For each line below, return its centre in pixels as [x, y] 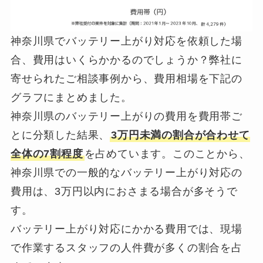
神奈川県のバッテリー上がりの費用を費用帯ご [126, 117]
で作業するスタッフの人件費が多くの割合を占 [126, 248]
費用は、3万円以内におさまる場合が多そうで [124, 192]
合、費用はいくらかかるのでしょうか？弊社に [126, 60]
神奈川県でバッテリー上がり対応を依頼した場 [126, 41]
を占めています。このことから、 [167, 154]
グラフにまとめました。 [71, 98]
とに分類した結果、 [60, 135]
